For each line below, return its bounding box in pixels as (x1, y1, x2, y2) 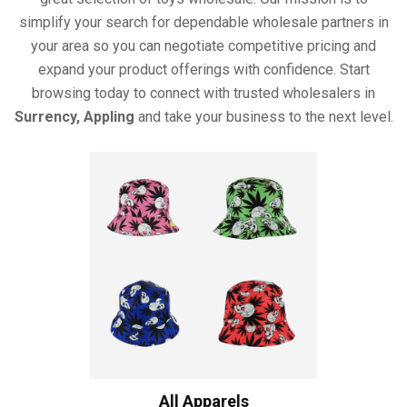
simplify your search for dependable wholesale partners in (18, 14, 389, 32)
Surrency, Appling (14, 108, 134, 126)
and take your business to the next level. (134, 108, 393, 126)
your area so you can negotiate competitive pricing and (31, 37, 376, 55)
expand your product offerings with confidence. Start (37, 61, 370, 79)
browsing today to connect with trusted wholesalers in (32, 84, 375, 103)
